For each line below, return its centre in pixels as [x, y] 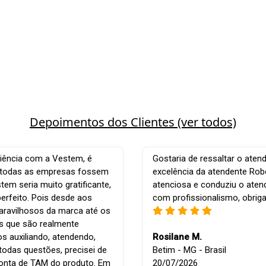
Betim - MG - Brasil [189, 250]
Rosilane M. [177, 237]
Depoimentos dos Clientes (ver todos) [133, 122]
